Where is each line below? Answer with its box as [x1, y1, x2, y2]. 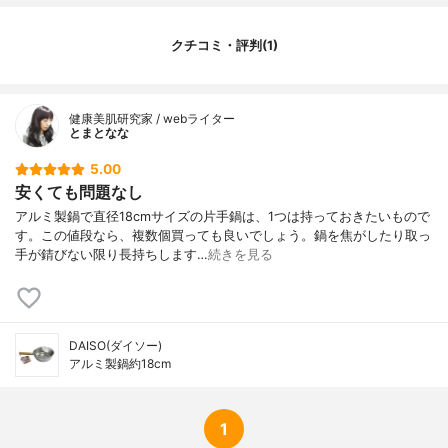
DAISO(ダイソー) [69, 337, 162, 353]
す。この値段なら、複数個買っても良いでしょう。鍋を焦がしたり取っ [15, 227, 431, 243]
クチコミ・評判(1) [170, 37, 278, 53]
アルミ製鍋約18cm [69, 355, 171, 371]
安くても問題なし [15, 181, 143, 202]
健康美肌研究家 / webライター [69, 111, 235, 127]
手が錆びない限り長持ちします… [15, 246, 208, 262]
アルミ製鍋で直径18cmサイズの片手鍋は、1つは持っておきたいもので [15, 208, 430, 224]
